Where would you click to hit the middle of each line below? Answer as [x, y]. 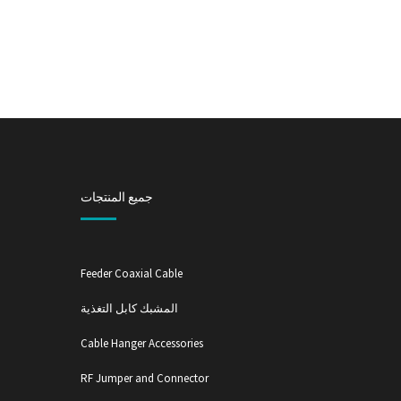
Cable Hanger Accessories [141, 343]
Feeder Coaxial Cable [131, 273]
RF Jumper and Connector [144, 378]
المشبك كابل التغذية [129, 308]
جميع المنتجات [116, 196]
